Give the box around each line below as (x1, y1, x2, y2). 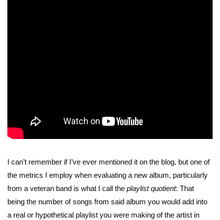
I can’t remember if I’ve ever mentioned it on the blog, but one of (7, 157, 210, 166)
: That (176, 184, 194, 192)
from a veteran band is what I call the (7, 184, 127, 192)
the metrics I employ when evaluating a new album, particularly (7, 170, 208, 179)
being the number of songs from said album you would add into (7, 197, 207, 206)
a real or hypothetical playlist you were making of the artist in (7, 210, 199, 219)
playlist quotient (127, 184, 176, 192)
